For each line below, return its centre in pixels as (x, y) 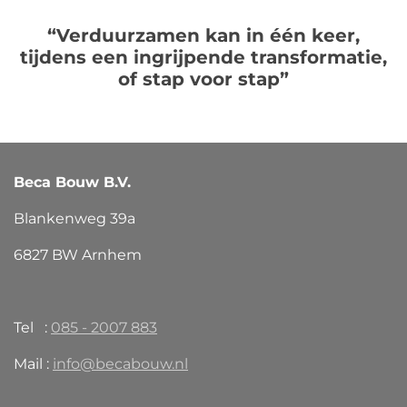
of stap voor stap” (203, 79)
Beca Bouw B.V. (72, 182)
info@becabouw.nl (120, 363)
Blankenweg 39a (74, 218)
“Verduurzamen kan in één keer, (203, 35)
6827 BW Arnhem (78, 254)
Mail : (33, 363)
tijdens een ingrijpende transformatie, (203, 57)
